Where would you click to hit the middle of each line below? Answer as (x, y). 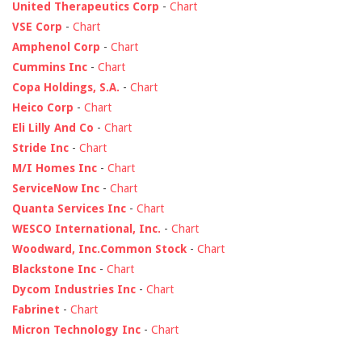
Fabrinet (36, 309)
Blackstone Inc (54, 269)
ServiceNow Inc (56, 188)
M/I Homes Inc (55, 168)
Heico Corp (43, 107)
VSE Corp (37, 26)
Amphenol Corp (56, 46)
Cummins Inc (50, 67)
